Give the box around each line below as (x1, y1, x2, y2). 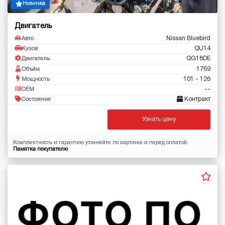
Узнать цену (142, 116, 176, 122)
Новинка (22, 1, 45, 6)
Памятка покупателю (13, 147, 68, 152)
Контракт (183, 96, 210, 102)
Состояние (22, 97, 51, 102)
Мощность (22, 76, 50, 82)
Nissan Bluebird (166, 35, 210, 41)
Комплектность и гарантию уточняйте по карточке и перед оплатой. (13, 140, 188, 145)
